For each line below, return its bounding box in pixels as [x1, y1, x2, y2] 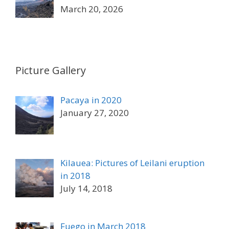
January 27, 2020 [60, 106, 129, 119]
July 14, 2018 [60, 182, 112, 195]
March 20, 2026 [60, 3, 123, 15]
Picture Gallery [15, 63, 86, 77]
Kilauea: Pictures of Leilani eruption [60, 157, 204, 169]
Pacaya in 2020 [60, 94, 122, 106]
